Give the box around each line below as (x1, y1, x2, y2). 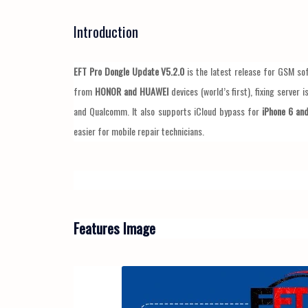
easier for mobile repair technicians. (74, 124, 204, 139)
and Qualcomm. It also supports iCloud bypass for (74, 104, 262, 119)
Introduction (74, 21, 138, 42)
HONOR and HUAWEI (94, 84, 168, 99)
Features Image (74, 217, 155, 239)
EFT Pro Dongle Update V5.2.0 (74, 64, 185, 79)
